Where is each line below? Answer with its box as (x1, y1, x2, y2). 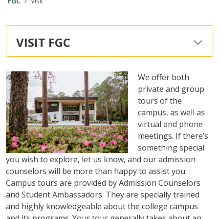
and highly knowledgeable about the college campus (6, 200, 198, 212)
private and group (138, 83, 204, 94)
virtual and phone (138, 118, 203, 130)
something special (138, 142, 204, 153)
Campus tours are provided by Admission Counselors (6, 177, 200, 188)
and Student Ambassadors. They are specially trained (6, 189, 199, 200)
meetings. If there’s (138, 130, 208, 141)
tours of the (138, 95, 182, 106)
